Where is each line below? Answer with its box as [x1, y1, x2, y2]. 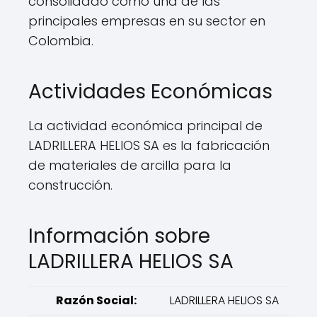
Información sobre [28, 222, 210, 250]
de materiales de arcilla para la [28, 156, 231, 174]
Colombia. [28, 32, 93, 50]
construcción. [28, 176, 113, 194]
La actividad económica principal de [28, 117, 263, 134]
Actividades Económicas [28, 78, 272, 105]
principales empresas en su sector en [28, 12, 265, 30]
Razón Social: [56, 292, 137, 309]
